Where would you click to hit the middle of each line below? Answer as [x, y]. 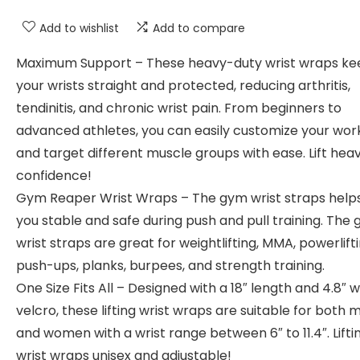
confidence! [54, 176]
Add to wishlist [79, 28]
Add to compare [199, 28]
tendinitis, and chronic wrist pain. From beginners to [179, 108]
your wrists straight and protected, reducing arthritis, [183, 86]
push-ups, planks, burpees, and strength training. [170, 266]
